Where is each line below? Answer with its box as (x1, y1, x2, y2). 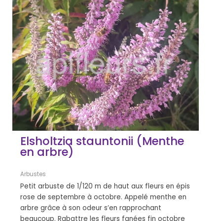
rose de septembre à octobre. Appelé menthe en (20, 192, 187, 202)
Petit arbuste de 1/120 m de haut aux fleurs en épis (20, 182, 190, 191)
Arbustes (20, 170, 46, 179)
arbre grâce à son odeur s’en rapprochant (20, 203, 162, 213)
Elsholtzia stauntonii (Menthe (20, 133, 184, 149)
